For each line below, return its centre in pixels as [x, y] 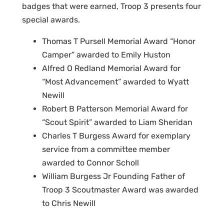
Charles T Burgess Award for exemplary [116, 136]
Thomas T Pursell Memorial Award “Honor [119, 41]
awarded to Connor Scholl [90, 163]
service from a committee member [106, 149]
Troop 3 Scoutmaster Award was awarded [120, 190]
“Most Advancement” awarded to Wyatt [115, 82]
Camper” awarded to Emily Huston [106, 55]
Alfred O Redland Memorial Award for [111, 68]
